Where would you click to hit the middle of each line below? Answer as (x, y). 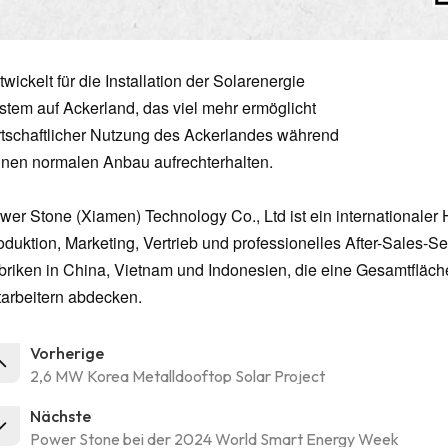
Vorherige (66, 353)
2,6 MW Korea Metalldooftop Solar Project (177, 376)
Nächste (60, 416)
